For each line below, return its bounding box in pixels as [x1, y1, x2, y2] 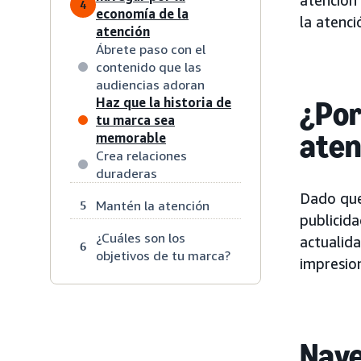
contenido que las [96, 58, 201, 75]
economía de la [96, 5, 189, 22]
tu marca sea [96, 111, 175, 128]
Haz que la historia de [96, 93, 231, 110]
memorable [96, 129, 166, 146]
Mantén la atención [96, 197, 210, 214]
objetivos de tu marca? [96, 247, 230, 263]
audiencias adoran [96, 76, 205, 93]
